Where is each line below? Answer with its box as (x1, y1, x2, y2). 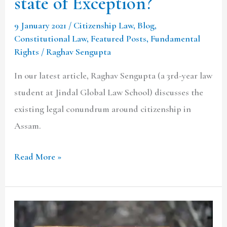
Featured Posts (91, 33, 147, 44)
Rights (14, 46, 40, 57)
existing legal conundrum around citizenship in (14, 103, 192, 115)
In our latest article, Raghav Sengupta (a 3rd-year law (14, 70, 213, 82)
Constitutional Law (14, 33, 87, 44)
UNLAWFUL (14, 202, 63, 214)
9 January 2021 (14, 20, 69, 31)
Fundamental (150, 33, 201, 44)
